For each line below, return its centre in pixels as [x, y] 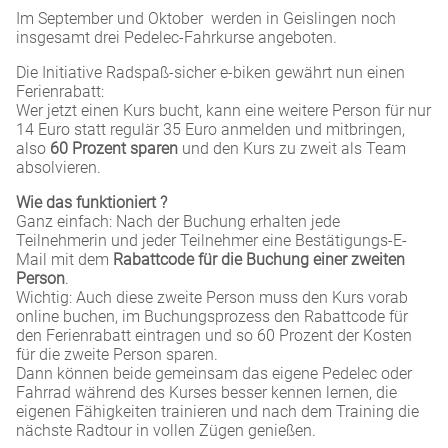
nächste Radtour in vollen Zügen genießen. [166, 430]
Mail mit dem [64, 259]
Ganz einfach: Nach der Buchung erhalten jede [178, 221]
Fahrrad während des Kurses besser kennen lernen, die [206, 392]
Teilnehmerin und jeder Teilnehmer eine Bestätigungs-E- [211, 240]
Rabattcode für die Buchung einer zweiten [259, 259]
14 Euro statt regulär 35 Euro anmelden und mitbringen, [210, 129]
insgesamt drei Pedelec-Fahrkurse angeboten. [176, 37]
